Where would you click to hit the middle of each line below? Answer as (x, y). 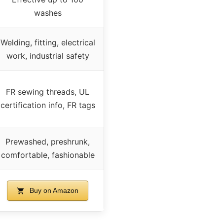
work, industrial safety (48, 55)
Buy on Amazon (53, 190)
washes (48, 13)
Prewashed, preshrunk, (48, 141)
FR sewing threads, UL (48, 92)
